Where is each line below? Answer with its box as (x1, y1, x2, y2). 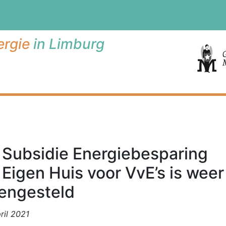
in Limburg (30, 35, 104, 52)
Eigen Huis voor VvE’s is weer (2, 163, 224, 183)
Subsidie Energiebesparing (2, 144, 208, 163)
